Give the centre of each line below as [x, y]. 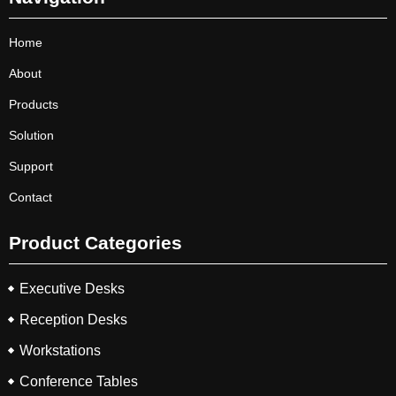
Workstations [60, 350]
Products [34, 104]
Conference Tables [79, 381]
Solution [31, 135]
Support [31, 166]
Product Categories [95, 242]
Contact [30, 197]
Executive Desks [72, 288]
